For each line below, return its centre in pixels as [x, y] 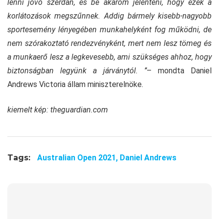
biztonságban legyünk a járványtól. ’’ [77, 70]
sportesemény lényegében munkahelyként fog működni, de [109, 29]
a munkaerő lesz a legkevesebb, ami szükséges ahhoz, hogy [109, 57]
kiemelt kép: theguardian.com [58, 109]
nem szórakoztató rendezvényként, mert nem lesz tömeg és [109, 43]
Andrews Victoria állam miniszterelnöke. [75, 84]
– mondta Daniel [179, 70]
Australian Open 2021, [78, 157]
